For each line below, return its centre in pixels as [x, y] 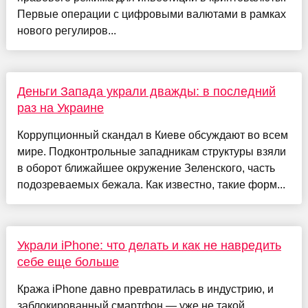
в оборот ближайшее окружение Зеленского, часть [146, 168]
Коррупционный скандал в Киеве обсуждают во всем [152, 135]
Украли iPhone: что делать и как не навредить [149, 246]
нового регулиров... [66, 31]
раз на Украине [60, 108]
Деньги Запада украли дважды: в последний [146, 92]
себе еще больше [68, 262]
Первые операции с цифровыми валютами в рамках [151, 14]
